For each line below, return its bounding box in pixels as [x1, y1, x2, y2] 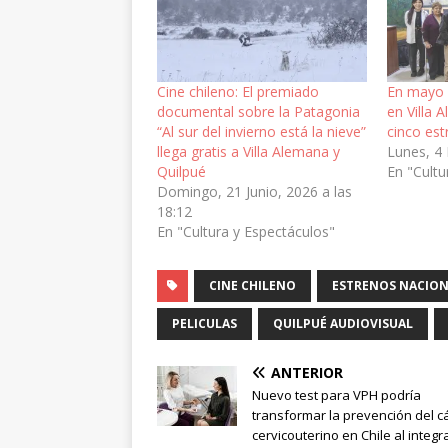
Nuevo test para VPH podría [252, 385, 421, 404]
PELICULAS [172, 314, 237, 332]
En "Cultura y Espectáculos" [157, 221, 335, 241]
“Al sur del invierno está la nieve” [157, 121, 366, 141]
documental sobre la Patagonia [157, 101, 360, 121]
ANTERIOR [271, 362, 343, 382]
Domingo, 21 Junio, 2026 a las [157, 181, 352, 201]
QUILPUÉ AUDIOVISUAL [273, 314, 413, 332]
